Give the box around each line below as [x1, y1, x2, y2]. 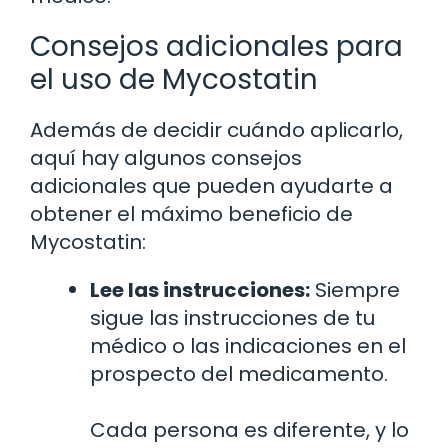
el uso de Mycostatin [30, 59, 318, 99]
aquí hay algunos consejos [30, 143, 302, 172]
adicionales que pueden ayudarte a [30, 171, 393, 200]
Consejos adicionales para [30, 26, 403, 66]
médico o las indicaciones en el [90, 331, 406, 360]
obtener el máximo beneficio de [30, 199, 353, 228]
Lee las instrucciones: [90, 275, 310, 304]
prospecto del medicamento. [90, 359, 388, 388]
